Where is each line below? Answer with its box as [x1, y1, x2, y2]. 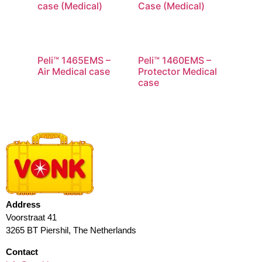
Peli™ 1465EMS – [37, 54, 111, 67]
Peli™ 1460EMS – [138, 54, 211, 67]
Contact [6, 246, 38, 257]
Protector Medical [138, 65, 217, 78]
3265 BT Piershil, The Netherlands [6, 225, 136, 236]
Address [6, 199, 40, 210]
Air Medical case [37, 65, 110, 78]
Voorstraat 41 [6, 212, 57, 223]
